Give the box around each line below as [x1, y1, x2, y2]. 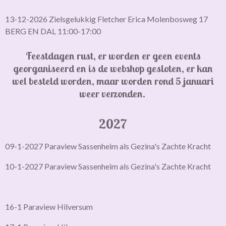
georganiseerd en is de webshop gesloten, [13, 62, 186, 75]
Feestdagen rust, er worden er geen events [25, 49, 201, 62]
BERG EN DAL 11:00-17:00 [5, 26, 101, 36]
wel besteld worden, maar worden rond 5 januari [12, 75, 214, 87]
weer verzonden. [79, 87, 147, 100]
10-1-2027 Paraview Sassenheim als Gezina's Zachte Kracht [5, 161, 211, 171]
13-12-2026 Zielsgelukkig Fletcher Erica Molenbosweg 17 [5, 14, 208, 24]
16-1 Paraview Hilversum [5, 202, 93, 211]
